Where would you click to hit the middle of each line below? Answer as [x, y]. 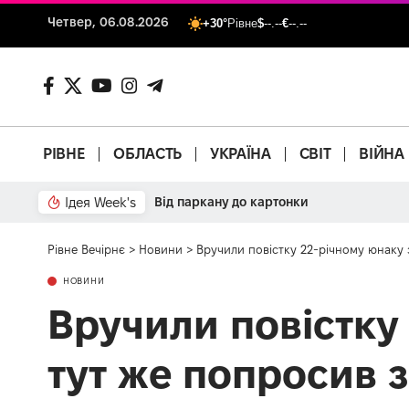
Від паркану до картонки [231, 201]
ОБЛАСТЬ [147, 154]
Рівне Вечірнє [86, 249]
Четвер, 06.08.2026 [109, 22]
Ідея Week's [100, 202]
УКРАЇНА [240, 154]
